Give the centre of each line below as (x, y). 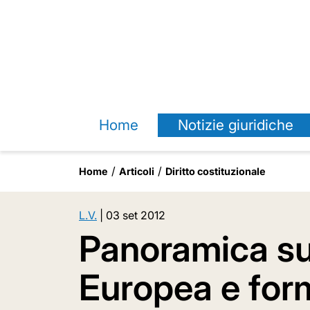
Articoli (137, 171)
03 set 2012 (136, 215)
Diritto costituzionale (216, 171)
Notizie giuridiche (235, 125)
